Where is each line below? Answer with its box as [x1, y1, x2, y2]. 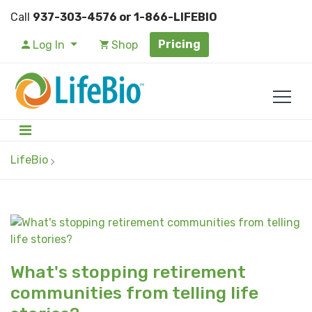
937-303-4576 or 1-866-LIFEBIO [33, 10, 217, 24]
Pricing [157, 38, 201, 51]
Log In [30, 38, 68, 52]
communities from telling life [10, 282, 258, 303]
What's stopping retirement [10, 261, 246, 282]
